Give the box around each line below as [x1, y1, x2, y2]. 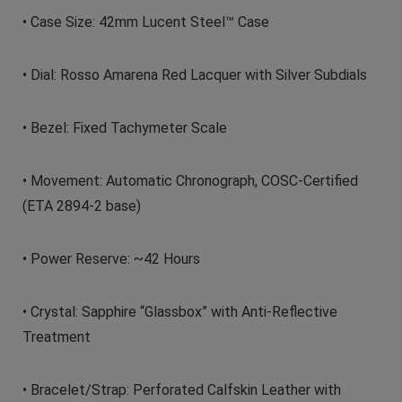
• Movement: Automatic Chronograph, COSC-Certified [22, 171, 358, 189]
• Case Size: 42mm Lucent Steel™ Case [22, 13, 269, 31]
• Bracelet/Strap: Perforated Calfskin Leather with [22, 380, 341, 398]
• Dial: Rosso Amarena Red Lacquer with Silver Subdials [22, 66, 367, 83]
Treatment [22, 328, 91, 345]
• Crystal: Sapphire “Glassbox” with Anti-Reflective [22, 302, 337, 320]
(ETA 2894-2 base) [22, 197, 141, 214]
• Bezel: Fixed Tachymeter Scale [22, 118, 227, 136]
